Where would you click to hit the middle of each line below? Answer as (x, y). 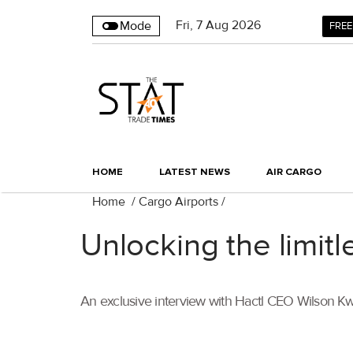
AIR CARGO (294, 172)
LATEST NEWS (195, 172)
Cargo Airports (178, 202)
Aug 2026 (233, 25)
